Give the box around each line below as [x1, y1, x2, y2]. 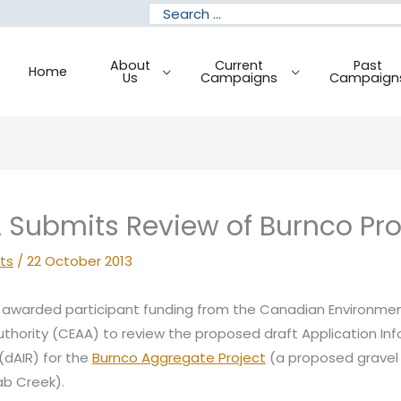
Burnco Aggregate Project [92, 347, 266, 367]
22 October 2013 [27, 251, 132, 270]
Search [149, 3, 195, 22]
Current [215, 55, 264, 74]
